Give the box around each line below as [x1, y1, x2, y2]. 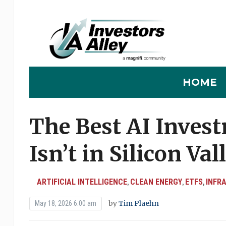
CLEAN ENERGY [130, 177, 182, 187]
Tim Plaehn [118, 199, 159, 208]
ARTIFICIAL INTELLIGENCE [36, 177, 127, 187]
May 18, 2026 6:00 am [34, 199, 96, 208]
